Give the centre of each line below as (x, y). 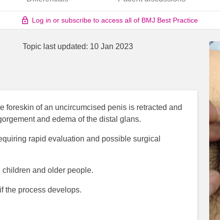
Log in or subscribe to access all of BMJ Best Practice (115, 20)
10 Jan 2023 (111, 47)
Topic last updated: (56, 47)
